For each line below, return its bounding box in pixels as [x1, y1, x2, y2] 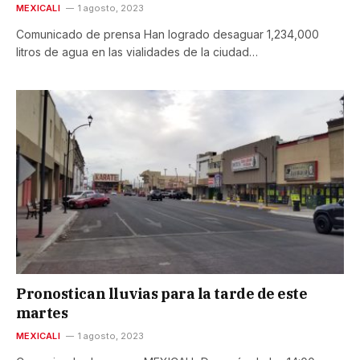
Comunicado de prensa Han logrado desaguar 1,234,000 [16, 27, 319, 41]
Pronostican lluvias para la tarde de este [16, 284, 308, 304]
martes [16, 304, 68, 323]
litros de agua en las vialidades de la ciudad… [16, 44, 258, 59]
